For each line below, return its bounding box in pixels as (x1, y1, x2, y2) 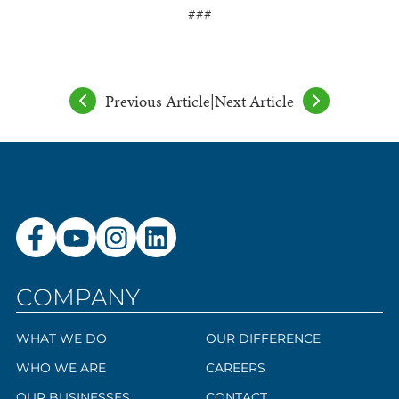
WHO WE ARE (15, 360, 106, 377)
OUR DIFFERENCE (206, 330, 321, 347)
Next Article (215, 89, 294, 112)
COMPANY (15, 283, 140, 313)
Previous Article (105, 89, 210, 112)
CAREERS (206, 360, 265, 377)
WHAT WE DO (15, 330, 107, 347)
